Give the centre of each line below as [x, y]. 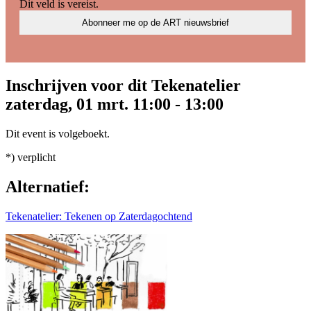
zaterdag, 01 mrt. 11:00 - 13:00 [115, 104]
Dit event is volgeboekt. [58, 134]
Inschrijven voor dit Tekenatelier [123, 86]
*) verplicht [31, 158]
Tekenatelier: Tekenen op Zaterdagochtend [99, 217]
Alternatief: [48, 187]
